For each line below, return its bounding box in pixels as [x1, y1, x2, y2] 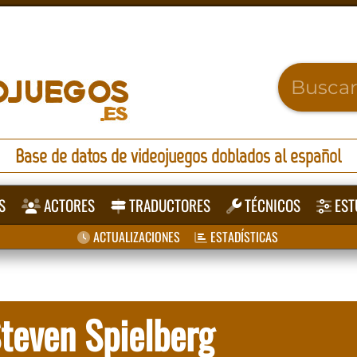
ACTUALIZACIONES [89, 227, 180, 246]
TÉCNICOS [241, 194, 301, 217]
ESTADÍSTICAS [206, 227, 278, 246]
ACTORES [41, 194, 96, 217]
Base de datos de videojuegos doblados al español [15, 144, 342, 167]
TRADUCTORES [126, 194, 211, 217]
